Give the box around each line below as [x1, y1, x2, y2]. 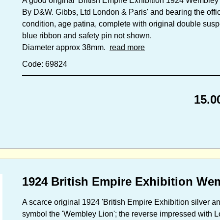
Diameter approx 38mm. [22, 43, 110, 52]
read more [110, 43, 145, 52]
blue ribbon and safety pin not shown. [22, 31, 152, 40]
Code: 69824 [22, 59, 67, 68]
